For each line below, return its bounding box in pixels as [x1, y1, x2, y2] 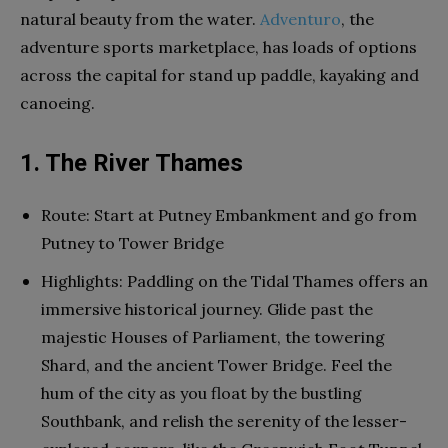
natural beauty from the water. [20, 8, 260, 29]
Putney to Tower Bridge [41, 232, 224, 253]
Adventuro [260, 8, 341, 29]
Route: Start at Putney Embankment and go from [41, 204, 417, 225]
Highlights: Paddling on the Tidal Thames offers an [41, 270, 428, 291]
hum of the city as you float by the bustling [41, 382, 362, 403]
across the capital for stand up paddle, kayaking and [20, 64, 419, 85]
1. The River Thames [20, 148, 243, 177]
